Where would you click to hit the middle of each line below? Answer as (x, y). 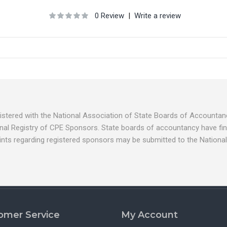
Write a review (158, 16)
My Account (149, 215)
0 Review (110, 16)
